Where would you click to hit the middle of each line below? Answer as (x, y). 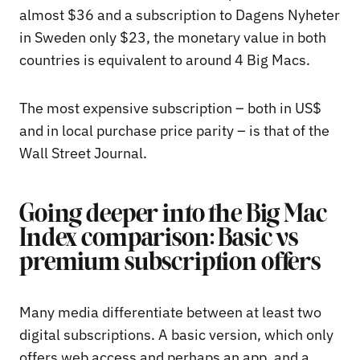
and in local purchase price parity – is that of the (174, 130)
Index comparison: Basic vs (159, 239)
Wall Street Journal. (83, 153)
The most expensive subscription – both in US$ (170, 108)
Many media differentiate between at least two (170, 312)
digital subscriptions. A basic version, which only (176, 334)
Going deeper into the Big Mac (173, 215)
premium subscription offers (170, 263)
